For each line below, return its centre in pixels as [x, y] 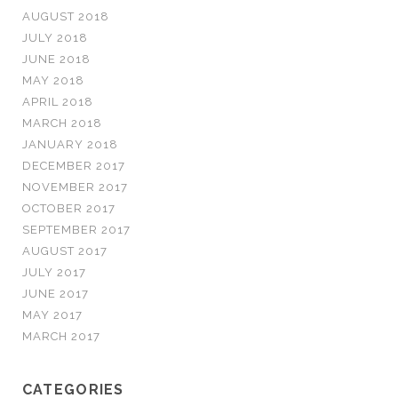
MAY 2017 [52, 315]
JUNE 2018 [56, 59]
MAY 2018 [53, 80]
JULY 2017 [54, 272]
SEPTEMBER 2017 [76, 230]
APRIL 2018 [58, 102]
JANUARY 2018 [70, 144]
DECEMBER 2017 [74, 166]
